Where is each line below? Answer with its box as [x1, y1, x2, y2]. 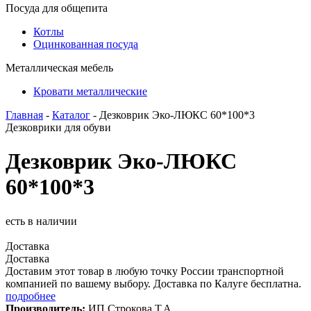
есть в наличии [6, 215, 77, 227]
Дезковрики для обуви [6, 121, 111, 133]
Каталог [52, 109, 90, 121]
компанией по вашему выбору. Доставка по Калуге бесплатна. [6, 277, 301, 289]
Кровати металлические [33, 85, 147, 97]
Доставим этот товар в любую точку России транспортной [6, 264, 284, 277]
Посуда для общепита [6, 2, 108, 14]
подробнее [6, 289, 56, 302]
